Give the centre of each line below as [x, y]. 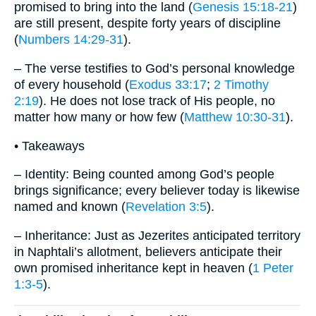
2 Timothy [241, 84]
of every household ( [72, 84]
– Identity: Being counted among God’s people [144, 175]
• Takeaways [49, 146]
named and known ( [70, 207]
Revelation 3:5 [166, 207]
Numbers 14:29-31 [71, 40]
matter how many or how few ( [99, 117]
